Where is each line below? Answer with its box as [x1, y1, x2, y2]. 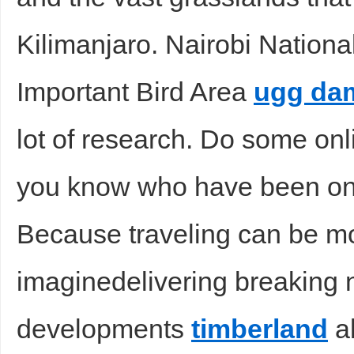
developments [17, 314, 191, 344]
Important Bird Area [17, 77, 254, 107]
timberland [191, 314, 328, 344]
